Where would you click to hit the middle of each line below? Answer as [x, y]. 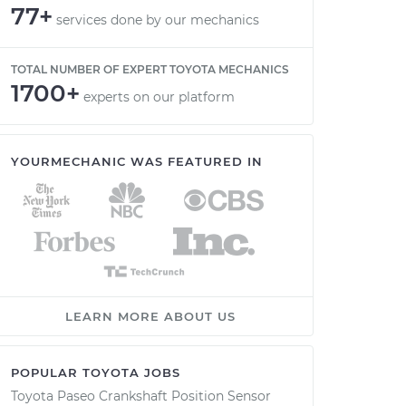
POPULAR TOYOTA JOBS [96, 372]
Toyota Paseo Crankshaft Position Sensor [141, 396]
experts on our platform [159, 97]
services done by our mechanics [158, 20]
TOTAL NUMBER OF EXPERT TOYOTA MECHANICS [150, 69]
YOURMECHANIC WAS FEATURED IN [137, 161]
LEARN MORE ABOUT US [150, 316]
